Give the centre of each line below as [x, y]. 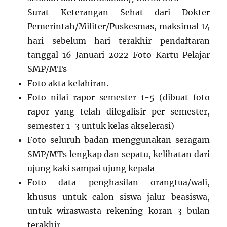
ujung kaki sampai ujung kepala [91, 168]
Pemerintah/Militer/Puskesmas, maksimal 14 [119, 27]
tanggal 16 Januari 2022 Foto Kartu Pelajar [119, 55]
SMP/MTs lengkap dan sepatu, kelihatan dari [119, 154]
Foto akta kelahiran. [68, 83]
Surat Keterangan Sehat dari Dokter [119, 12]
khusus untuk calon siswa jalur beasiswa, [119, 197]
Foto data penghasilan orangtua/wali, [119, 183]
